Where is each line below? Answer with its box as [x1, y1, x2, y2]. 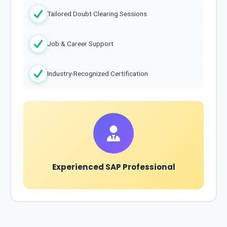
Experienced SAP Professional [52, 161, 175, 172]
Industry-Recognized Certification [47, 69, 148, 78]
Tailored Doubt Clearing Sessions [47, 10, 147, 18]
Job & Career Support [47, 40, 113, 48]
